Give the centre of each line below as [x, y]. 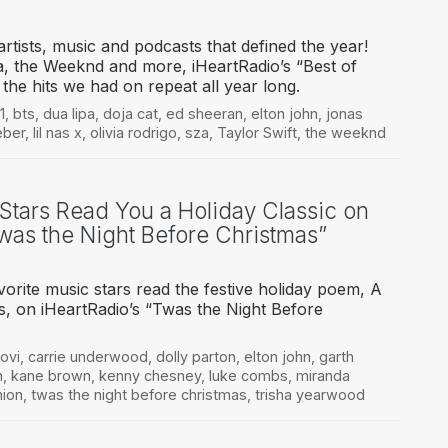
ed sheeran [204, 114]
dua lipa [68, 114]
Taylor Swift [256, 133]
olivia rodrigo [133, 133]
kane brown [50, 376]
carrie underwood [87, 357]
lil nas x [57, 133]
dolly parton [195, 357]
